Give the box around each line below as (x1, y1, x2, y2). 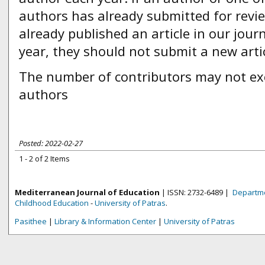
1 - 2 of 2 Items (18, 153, 70, 164)
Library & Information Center (54, 216, 156, 227)
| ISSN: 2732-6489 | (160, 187, 232, 198)
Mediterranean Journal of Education (15, 187, 160, 198)
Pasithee (15, 216, 47, 227)
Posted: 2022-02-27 (18, 138, 83, 148)
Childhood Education (15, 198, 89, 208)
